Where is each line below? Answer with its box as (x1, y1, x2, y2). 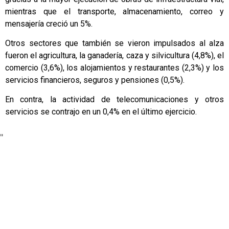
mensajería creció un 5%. (5, 18, 93, 29)
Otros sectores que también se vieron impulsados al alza (5, 38, 224, 48)
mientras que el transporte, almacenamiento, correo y (5, 6, 224, 16)
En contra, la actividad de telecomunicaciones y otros (5, 95, 224, 105)
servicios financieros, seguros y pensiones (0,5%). (5, 75, 185, 85)
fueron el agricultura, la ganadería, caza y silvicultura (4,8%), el (5, 50, 224, 60)
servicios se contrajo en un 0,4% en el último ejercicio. (5, 107, 197, 117)
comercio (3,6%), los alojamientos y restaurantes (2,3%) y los (5, 62, 224, 73)
